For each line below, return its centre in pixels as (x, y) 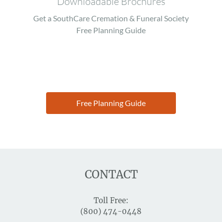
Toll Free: (111, 201)
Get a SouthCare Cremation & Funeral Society (111, 18)
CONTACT (111, 175)
